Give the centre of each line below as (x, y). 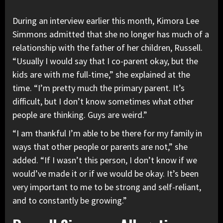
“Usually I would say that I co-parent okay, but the (105, 61)
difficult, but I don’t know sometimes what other (103, 101)
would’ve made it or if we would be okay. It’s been (106, 173)
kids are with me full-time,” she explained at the (101, 74)
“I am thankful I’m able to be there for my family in (107, 133)
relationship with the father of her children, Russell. (108, 47)
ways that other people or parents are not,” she (100, 146)
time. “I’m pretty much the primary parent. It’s (99, 88)
